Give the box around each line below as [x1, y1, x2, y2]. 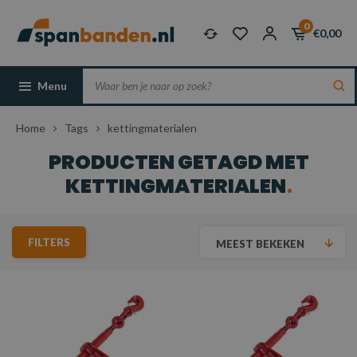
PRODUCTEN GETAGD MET [48, 148, 309, 176]
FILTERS [28, 236, 70, 249]
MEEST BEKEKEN [216, 237, 304, 250]
